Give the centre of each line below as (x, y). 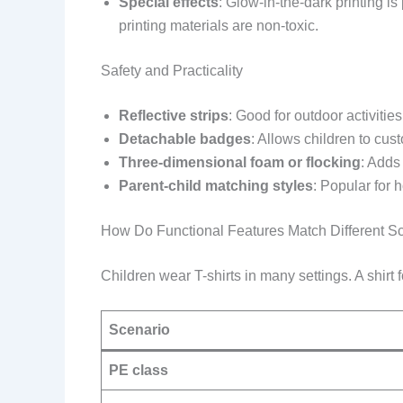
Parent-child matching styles (216, 185)
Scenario (139, 330)
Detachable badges (185, 139)
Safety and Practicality (172, 70)
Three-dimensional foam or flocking (240, 162)
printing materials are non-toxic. (219, 25)
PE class (139, 371)
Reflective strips (174, 115)
